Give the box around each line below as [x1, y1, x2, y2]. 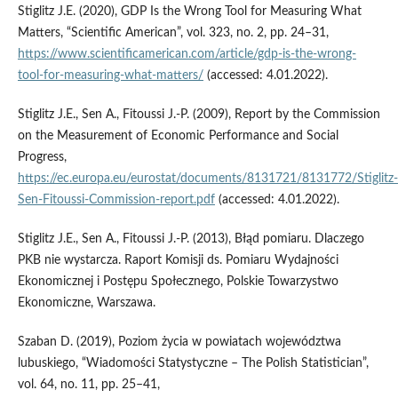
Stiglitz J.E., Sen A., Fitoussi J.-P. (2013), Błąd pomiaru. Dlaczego [17, 233, 364, 246]
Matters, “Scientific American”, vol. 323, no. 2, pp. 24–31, [17, 27, 329, 40]
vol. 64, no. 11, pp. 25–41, [17, 378, 160, 392]
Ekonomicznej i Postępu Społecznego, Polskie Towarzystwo [17, 275, 338, 289]
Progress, [17, 151, 67, 164]
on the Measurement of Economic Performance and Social [17, 130, 338, 143]
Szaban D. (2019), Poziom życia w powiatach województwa [17, 336, 341, 349]
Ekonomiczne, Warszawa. [17, 297, 155, 310]
